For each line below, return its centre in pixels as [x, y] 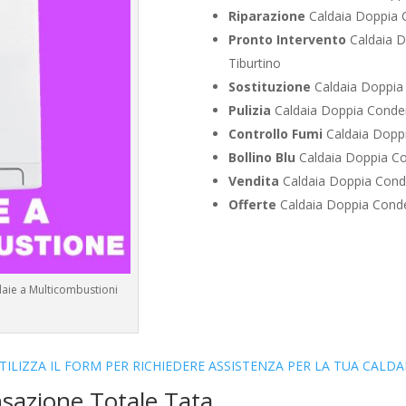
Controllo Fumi [275, 133]
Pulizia [249, 110]
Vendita [253, 180]
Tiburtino [254, 63]
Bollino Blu [261, 157]
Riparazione [266, 15]
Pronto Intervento [287, 39]
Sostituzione [269, 86]
